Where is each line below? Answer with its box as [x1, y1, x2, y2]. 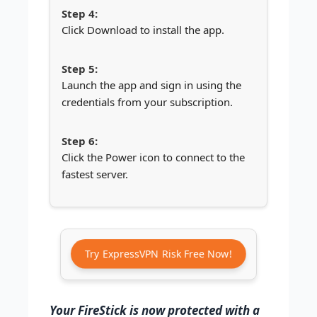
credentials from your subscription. [62, 95, 233, 109]
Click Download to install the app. [62, 23, 224, 37]
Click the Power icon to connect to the [62, 150, 245, 164]
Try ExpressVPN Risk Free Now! [81, 249, 238, 264]
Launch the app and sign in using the [62, 78, 241, 92]
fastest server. [62, 167, 128, 181]
